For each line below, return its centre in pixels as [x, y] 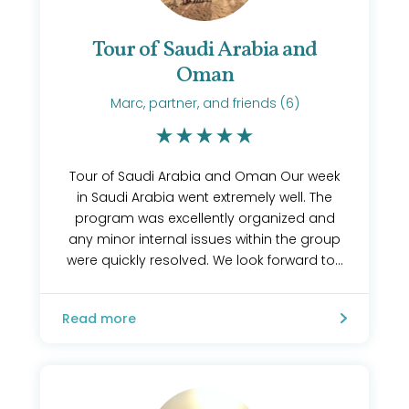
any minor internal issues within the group [204, 239]
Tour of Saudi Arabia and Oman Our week [204, 176]
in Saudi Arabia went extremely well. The [204, 197]
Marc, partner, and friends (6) [204, 103]
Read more [99, 319]
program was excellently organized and [204, 218]
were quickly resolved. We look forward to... [204, 260]
